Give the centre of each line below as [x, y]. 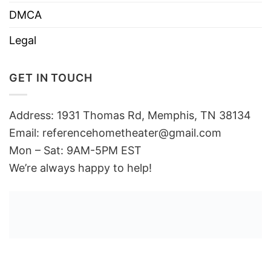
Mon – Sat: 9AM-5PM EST [75, 151]
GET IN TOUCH [51, 78]
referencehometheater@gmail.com [132, 133]
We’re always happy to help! [80, 168]
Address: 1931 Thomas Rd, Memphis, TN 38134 [130, 116]
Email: [26, 133]
